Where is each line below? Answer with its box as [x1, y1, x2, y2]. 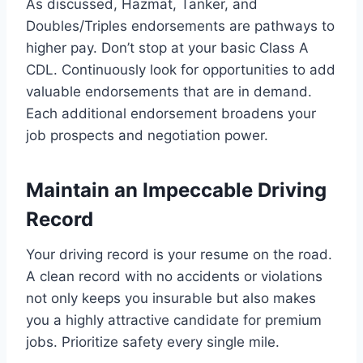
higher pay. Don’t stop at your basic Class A [26, 39, 309, 56]
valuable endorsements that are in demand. [26, 83, 312, 100]
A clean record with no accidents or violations [26, 267, 322, 284]
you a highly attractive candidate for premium [26, 311, 322, 328]
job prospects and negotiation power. [26, 126, 268, 143]
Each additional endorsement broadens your [26, 105, 316, 122]
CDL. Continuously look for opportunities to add [26, 61, 335, 78]
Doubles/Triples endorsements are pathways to [26, 17, 335, 34]
